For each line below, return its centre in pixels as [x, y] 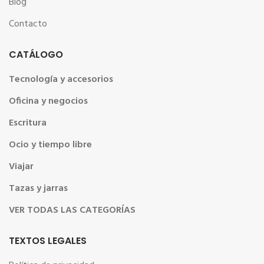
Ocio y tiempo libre [50, 145]
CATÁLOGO [36, 55]
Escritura [28, 123]
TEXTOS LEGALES [48, 241]
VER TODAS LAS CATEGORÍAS [72, 210]
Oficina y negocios [48, 101]
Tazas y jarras [38, 189]
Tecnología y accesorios [61, 80]
